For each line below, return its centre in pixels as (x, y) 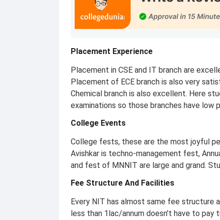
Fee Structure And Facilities (123, 183)
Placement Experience (112, 51)
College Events (98, 123)
